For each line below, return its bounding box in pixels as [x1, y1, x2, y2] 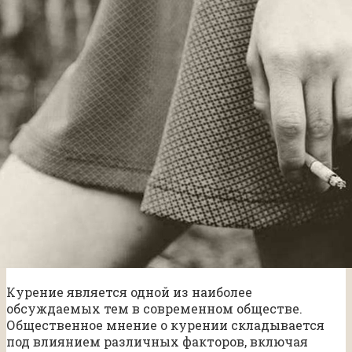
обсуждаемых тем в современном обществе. [6, 299, 302, 317]
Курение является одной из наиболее [6, 283, 252, 300]
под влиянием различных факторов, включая [6, 332, 308, 350]
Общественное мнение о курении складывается [6, 316, 324, 333]
